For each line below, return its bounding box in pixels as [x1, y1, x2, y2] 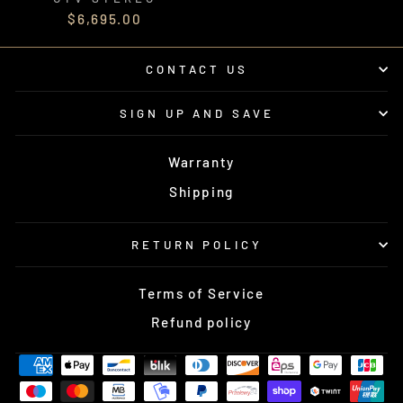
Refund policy [151, 314, 252, 331]
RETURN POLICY [130, 237, 264, 252]
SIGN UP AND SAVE [119, 106, 275, 121]
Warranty [167, 154, 236, 171]
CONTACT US [145, 62, 249, 77]
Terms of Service [139, 284, 264, 301]
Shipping [168, 183, 235, 200]
